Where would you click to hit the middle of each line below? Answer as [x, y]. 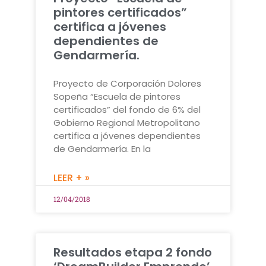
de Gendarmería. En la [102, 148]
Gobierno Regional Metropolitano [127, 122]
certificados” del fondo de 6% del [127, 109]
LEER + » [72, 178]
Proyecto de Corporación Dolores [127, 83]
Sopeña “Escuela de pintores [117, 96]
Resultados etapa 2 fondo [133, 252]
